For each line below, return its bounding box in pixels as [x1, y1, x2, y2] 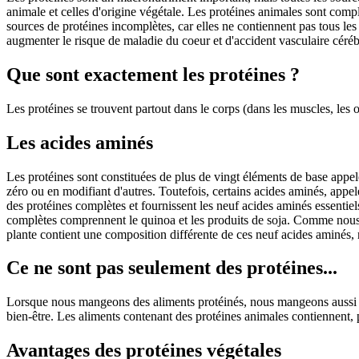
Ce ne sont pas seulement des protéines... [6, 257, 337, 279]
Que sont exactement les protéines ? [6, 63, 300, 85]
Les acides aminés [6, 131, 153, 153]
